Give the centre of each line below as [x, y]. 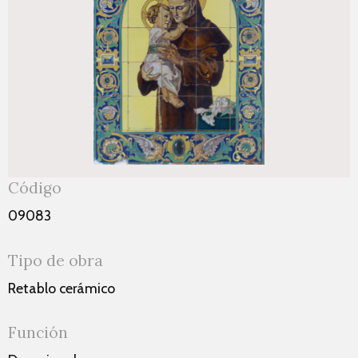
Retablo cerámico [62, 288]
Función [38, 333]
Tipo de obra [56, 260]
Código [35, 187]
